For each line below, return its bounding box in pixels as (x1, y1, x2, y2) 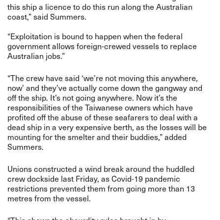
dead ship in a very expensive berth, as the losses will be (7, 122, 207, 132)
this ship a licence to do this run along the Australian (7, 1, 192, 12)
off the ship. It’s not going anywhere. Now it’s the (7, 92, 177, 103)
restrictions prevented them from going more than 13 (7, 183, 195, 193)
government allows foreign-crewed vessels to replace (7, 41, 197, 51)
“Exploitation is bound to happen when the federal (7, 31, 183, 41)
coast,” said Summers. (7, 11, 86, 22)
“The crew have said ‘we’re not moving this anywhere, (7, 73, 198, 83)
